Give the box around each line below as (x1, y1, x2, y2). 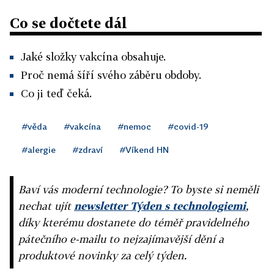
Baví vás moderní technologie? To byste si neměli (18, 183, 259, 196)
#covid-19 (168, 121, 209, 131)
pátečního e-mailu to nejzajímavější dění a (18, 232, 224, 245)
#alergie (22, 144, 56, 155)
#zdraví (73, 144, 103, 155)
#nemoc (118, 121, 151, 131)
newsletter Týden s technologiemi (74, 199, 246, 212)
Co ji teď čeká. (21, 87, 92, 100)
